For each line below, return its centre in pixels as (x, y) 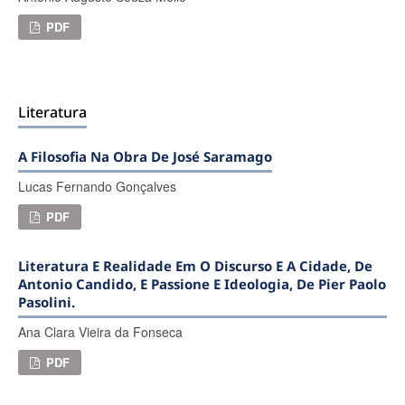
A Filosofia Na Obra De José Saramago (145, 157)
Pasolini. (46, 302)
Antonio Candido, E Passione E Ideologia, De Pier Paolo (202, 284)
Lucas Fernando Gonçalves (97, 187)
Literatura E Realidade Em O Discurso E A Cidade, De (195, 266)
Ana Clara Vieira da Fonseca (100, 332)
